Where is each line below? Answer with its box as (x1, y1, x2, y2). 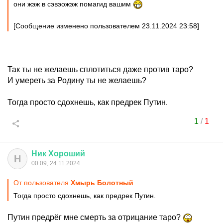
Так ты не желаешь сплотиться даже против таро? (7, 65, 193, 74)
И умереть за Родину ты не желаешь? (7, 76, 146, 85)
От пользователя (13, 179, 71, 187)
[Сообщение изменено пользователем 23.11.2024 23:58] (13, 22, 199, 30)
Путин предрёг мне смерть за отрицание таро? (7, 213, 183, 222)
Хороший (48, 149, 85, 158)
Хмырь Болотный (71, 179, 133, 187)
